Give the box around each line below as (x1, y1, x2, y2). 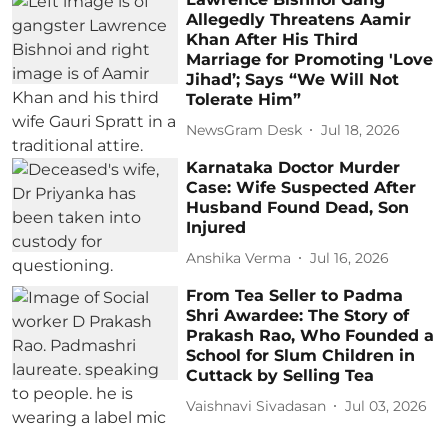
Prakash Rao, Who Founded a (186, 326, 435, 346)
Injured (186, 218, 247, 238)
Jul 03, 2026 (345, 396, 428, 415)
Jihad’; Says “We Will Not (186, 70, 400, 90)
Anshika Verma (186, 248, 292, 267)
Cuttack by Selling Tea (186, 366, 375, 386)
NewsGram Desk (186, 120, 303, 139)
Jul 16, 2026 (310, 248, 390, 267)
